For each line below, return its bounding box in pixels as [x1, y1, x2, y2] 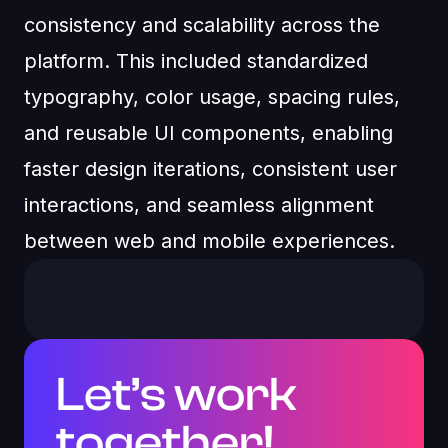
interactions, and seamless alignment [24, 193, 374, 218]
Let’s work [56, 367, 297, 423]
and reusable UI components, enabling [24, 121, 393, 146]
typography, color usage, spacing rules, [24, 85, 400, 110]
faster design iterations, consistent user [24, 157, 397, 182]
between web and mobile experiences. [24, 229, 395, 254]
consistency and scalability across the [24, 13, 380, 38]
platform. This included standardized [24, 49, 368, 74]
